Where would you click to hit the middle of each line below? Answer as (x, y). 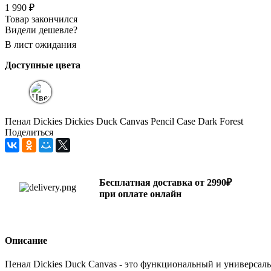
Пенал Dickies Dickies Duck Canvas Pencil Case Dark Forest (124, 121)
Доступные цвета (43, 65)
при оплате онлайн (140, 194)
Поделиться (29, 132)
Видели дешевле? (41, 30)
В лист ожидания (41, 44)
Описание (26, 241)
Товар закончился (41, 19)
